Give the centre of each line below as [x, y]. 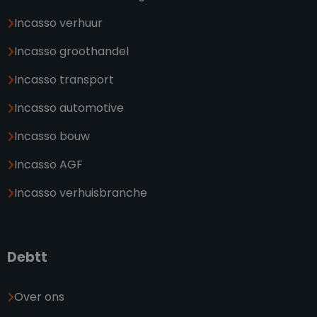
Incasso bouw [52, 136]
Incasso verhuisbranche [81, 192]
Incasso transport [64, 79]
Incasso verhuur [58, 23]
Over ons [39, 296]
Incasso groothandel [71, 51]
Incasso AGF [48, 164]
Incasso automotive [69, 108]
